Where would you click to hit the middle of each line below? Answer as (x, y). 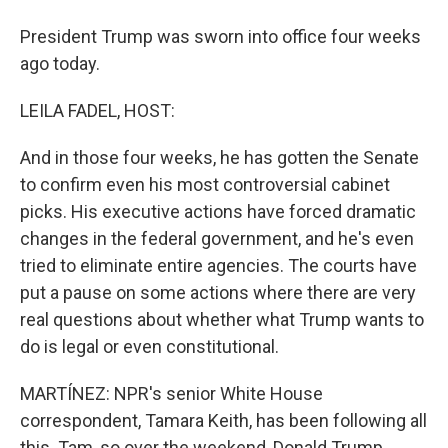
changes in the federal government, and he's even (217, 238)
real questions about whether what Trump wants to (222, 319)
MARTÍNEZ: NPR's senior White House (171, 393)
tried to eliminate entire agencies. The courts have (218, 265)
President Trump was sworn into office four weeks (220, 36)
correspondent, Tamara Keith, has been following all (223, 420)
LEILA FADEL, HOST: (97, 110)
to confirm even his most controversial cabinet (205, 184)
